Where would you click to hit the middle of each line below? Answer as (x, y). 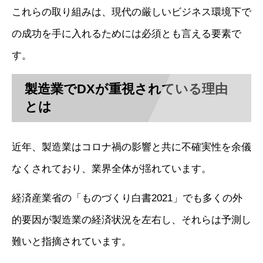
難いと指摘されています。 (72, 242)
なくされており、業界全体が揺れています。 (112, 169)
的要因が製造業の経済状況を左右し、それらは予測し (131, 220)
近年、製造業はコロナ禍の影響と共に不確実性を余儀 (131, 147)
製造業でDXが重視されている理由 (127, 89)
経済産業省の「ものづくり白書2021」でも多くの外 (127, 198)
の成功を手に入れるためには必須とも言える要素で (127, 34)
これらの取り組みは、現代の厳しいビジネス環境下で (131, 12)
